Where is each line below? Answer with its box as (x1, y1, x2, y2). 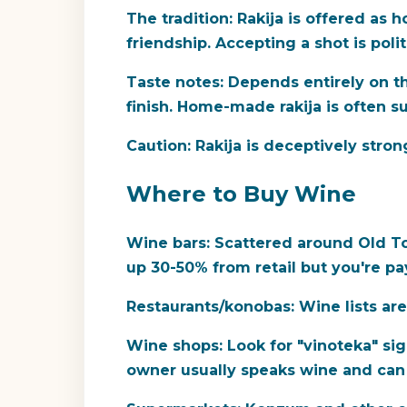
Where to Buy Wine (126, 180, 356, 207)
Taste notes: (126, 74, 223, 92)
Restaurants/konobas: (126, 297, 294, 315)
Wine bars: (126, 233, 210, 252)
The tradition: (126, 10, 233, 28)
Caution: (126, 137, 191, 155)
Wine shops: (126, 336, 223, 354)
